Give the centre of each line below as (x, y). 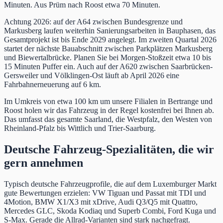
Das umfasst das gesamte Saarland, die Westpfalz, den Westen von (108, 119)
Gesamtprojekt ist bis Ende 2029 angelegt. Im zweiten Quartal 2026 (110, 40)
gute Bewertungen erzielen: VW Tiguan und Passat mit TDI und (105, 193)
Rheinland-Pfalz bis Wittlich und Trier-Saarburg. (80, 128)
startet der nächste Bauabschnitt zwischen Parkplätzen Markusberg (108, 49)
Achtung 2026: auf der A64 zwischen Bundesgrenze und (93, 22)
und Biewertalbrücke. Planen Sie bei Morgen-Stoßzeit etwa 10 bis (108, 58)
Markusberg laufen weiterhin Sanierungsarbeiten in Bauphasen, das (110, 31)
